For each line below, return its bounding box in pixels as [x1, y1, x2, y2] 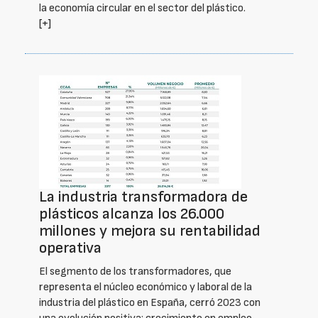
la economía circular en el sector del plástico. [39, 1, 246, 15]
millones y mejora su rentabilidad [39, 221, 261, 241]
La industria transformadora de [39, 187, 248, 207]
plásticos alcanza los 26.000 [39, 204, 224, 224]
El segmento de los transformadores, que [39, 265, 231, 278]
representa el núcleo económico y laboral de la [39, 280, 252, 294]
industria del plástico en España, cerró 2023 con [39, 296, 261, 309]
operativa [39, 238, 102, 258]
